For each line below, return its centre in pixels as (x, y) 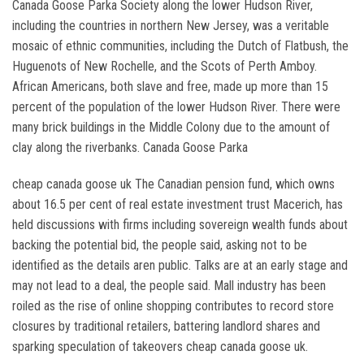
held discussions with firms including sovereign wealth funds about (180, 225)
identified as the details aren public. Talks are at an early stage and (180, 265)
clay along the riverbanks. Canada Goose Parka (130, 147)
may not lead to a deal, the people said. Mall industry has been (169, 286)
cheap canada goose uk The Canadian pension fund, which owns (173, 184)
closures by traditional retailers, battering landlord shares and (166, 326)
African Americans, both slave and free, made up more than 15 (170, 87)
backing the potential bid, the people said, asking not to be (160, 245)
